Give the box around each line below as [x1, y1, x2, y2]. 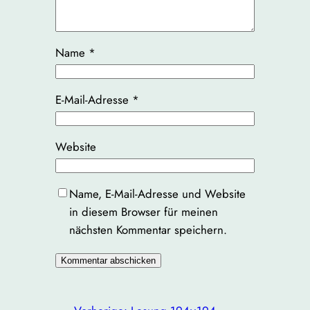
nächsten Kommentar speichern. [69, 221, 227, 239]
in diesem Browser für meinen [69, 203, 218, 221]
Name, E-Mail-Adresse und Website [69, 185, 246, 203]
